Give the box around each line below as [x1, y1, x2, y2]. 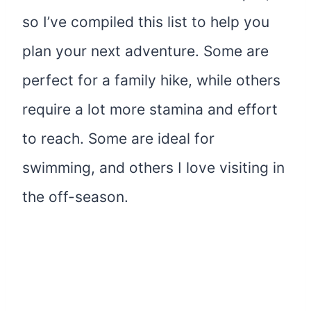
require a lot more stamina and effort [22, 100, 278, 118]
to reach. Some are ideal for [22, 129, 215, 147]
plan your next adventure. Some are [22, 42, 269, 60]
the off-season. [22, 187, 128, 205]
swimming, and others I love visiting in [22, 158, 285, 176]
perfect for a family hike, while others [22, 71, 280, 89]
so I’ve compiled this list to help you [22, 12, 269, 31]
